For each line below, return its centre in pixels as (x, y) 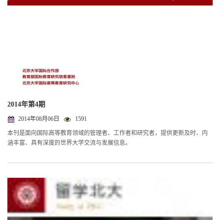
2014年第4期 (26, 105)
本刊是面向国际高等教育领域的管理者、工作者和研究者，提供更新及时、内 (108, 133)
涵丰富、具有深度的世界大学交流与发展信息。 (69, 143)
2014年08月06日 (39, 119)
